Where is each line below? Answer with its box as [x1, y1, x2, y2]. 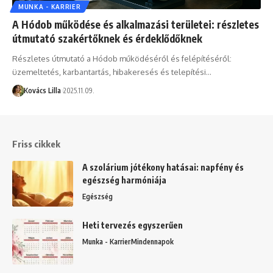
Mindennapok [131, 236, 174, 246]
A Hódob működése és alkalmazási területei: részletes [12, 17, 259, 31]
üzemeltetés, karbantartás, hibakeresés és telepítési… [12, 66, 211, 77]
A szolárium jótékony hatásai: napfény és [82, 161, 244, 172]
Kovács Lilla [23, 85, 61, 95]
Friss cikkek [12, 138, 60, 149]
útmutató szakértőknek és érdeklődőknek [12, 31, 202, 45]
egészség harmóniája [82, 174, 166, 185]
